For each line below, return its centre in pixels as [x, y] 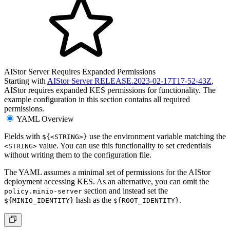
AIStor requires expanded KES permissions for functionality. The [110, 90]
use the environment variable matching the [157, 136]
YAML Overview [45, 119]
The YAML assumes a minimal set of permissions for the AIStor [107, 172]
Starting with [26, 81]
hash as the [94, 200]
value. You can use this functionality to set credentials [124, 145]
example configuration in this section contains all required [97, 99]
